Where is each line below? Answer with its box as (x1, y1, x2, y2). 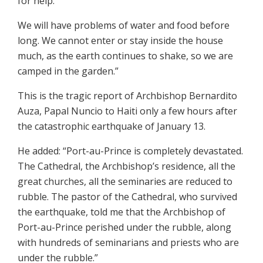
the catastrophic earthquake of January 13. (18, 119, 205, 133)
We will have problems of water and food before (18, 18, 230, 32)
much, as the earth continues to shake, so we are (18, 49, 233, 62)
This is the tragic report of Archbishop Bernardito (18, 89, 237, 102)
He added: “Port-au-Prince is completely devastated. (18, 144, 243, 157)
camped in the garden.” (18, 64, 119, 77)
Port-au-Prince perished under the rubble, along (18, 220, 231, 234)
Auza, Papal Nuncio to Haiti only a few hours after (18, 104, 237, 117)
